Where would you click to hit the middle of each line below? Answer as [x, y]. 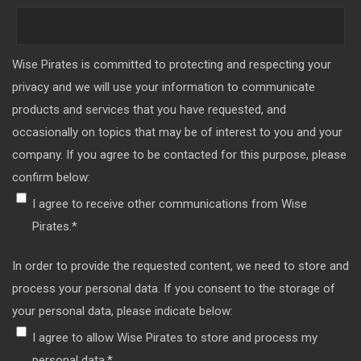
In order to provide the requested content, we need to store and [180, 266]
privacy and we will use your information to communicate [164, 87]
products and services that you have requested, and [149, 109]
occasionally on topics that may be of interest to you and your [177, 132]
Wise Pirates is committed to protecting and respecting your [172, 64]
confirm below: [51, 177]
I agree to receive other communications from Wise [170, 203]
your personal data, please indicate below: [122, 311]
